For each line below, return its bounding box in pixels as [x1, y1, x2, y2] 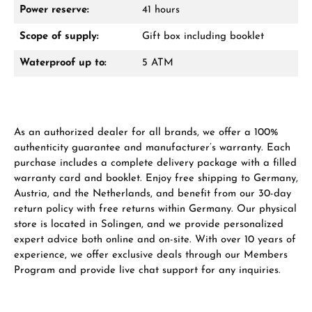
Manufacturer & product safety [91, 79, 221, 89]
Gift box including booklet [142, 31, 264, 42]
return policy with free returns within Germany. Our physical [14, 203, 297, 214]
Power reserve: [19, 4, 89, 15]
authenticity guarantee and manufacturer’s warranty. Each [14, 142, 290, 153]
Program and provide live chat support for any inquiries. [14, 265, 281, 276]
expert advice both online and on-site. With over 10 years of [14, 234, 296, 245]
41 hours [142, 4, 180, 15]
